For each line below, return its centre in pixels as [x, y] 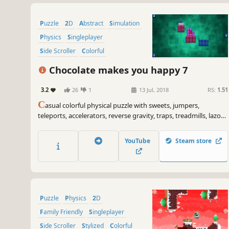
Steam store [193, 141]
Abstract [93, 23]
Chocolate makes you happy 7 [118, 70]
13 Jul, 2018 [153, 90]
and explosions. [62, 126]
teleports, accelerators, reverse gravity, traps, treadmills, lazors [132, 116]
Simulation [126, 23]
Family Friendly [63, 212]
